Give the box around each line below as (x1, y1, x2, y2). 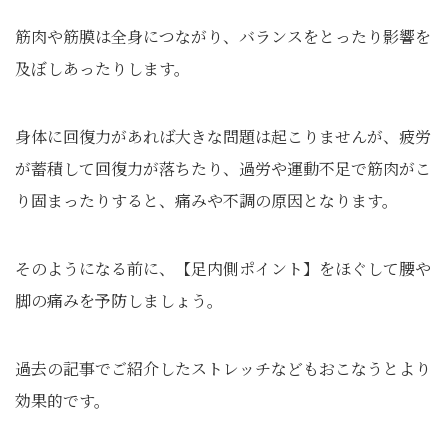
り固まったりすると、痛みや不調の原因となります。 (15, 188, 398, 212)
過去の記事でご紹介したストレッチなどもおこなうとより (15, 356, 431, 380)
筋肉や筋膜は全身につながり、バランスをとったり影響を (15, 24, 431, 48)
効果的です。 (15, 388, 110, 412)
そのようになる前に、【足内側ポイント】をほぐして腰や (15, 256, 431, 280)
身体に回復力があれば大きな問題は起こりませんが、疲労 (15, 124, 431, 148)
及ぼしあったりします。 (15, 56, 190, 80)
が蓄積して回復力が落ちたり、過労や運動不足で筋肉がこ (15, 156, 431, 180)
